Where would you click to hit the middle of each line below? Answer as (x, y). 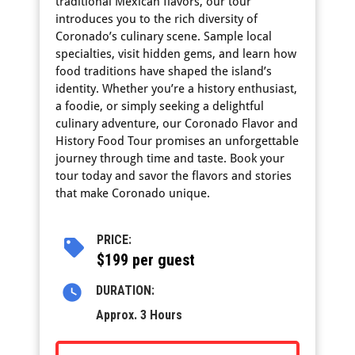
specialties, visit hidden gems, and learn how (176, 54)
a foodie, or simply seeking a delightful (160, 106)
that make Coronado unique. (133, 193)
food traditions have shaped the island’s (164, 71)
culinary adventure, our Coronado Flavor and (177, 124)
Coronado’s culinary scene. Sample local (164, 36)
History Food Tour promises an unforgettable (177, 141)
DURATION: (125, 290)
